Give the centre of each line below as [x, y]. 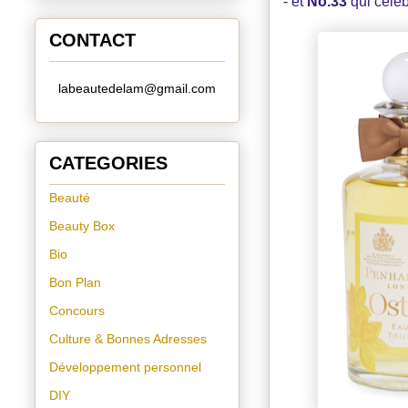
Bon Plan [75, 282]
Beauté [70, 198]
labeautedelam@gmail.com [137, 88]
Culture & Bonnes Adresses [128, 339]
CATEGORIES [108, 163]
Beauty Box [82, 226]
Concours [77, 311]
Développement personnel [125, 367]
